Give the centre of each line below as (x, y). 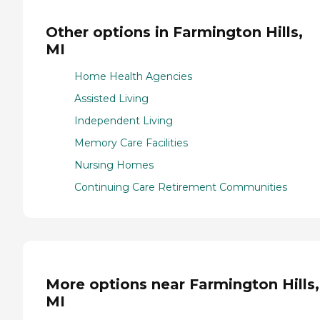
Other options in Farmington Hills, (174, 32)
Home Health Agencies (133, 77)
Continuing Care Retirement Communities (181, 187)
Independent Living (124, 121)
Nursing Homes (114, 165)
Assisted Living (111, 99)
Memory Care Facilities (131, 143)
